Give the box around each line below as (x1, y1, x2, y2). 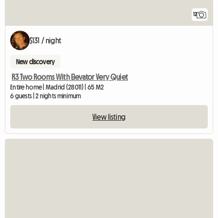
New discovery (16, 58, 55, 66)
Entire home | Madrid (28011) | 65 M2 (10, 84, 104, 91)
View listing (92, 113, 126, 121)
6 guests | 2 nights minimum (10, 92, 81, 100)
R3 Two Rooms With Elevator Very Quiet (12, 73, 128, 81)
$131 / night (30, 36, 61, 45)
